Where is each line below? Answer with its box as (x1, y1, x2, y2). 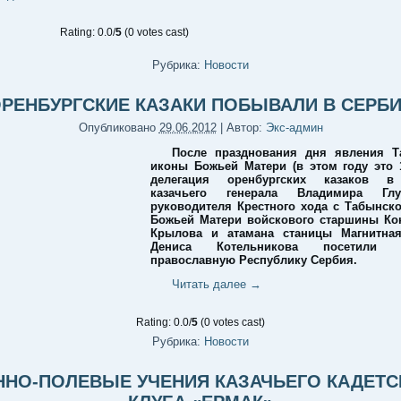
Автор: (226, 121, 262, 134)
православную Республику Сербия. (150, 253, 357, 267)
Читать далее (172, 277, 250, 291)
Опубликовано (78, 121, 156, 134)
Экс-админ (265, 121, 323, 134)
